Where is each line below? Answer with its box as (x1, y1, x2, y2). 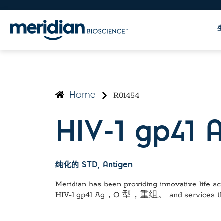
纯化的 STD (55, 161, 98, 169)
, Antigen (98, 161, 133, 169)
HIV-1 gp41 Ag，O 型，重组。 (55, 190, 167, 200)
